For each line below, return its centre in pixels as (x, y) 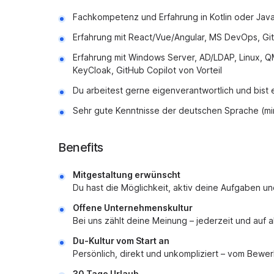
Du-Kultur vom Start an (121, 241)
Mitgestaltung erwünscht (127, 175)
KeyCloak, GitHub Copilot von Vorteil (147, 70)
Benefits (81, 147)
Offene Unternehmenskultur (133, 208)
